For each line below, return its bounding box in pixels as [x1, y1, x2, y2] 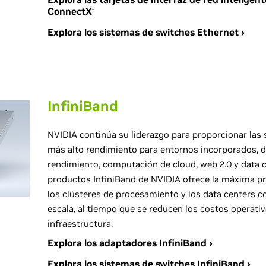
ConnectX [47, 5, 92, 17]
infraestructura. [47, 218, 113, 229]
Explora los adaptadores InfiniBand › [47, 237, 213, 249]
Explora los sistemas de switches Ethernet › [47, 26, 245, 38]
